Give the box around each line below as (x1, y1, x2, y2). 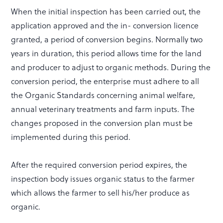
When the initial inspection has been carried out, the (11, 5, 201, 17)
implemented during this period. (11, 131, 131, 143)
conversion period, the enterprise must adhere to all (11, 75, 200, 87)
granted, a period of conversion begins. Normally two (11, 33, 203, 45)
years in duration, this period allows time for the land (11, 47, 202, 59)
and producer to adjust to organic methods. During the (11, 61, 211, 73)
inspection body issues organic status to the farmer (11, 173, 195, 185)
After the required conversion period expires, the (11, 159, 188, 171)
